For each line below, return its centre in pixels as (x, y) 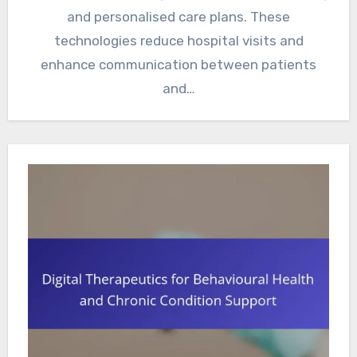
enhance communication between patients (178, 65)
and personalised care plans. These (178, 17)
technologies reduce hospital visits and (178, 41)
